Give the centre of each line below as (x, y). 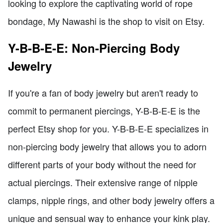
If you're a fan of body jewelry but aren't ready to (103, 92)
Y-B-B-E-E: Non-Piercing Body (94, 48)
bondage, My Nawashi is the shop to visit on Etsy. (106, 21)
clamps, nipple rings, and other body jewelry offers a (111, 200)
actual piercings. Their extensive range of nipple (103, 182)
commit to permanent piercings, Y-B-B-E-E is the (104, 110)
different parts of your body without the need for (102, 164)
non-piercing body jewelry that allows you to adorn (107, 146)
